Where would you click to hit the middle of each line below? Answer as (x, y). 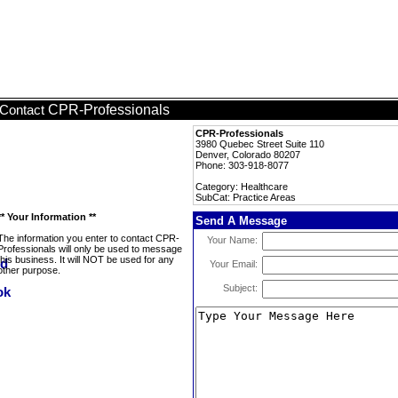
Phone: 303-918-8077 (242, 165)
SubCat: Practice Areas (246, 197)
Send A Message (241, 221)
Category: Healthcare (242, 187)
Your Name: (232, 240)
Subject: (240, 288)
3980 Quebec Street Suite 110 (260, 144)
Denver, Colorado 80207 (248, 155)
